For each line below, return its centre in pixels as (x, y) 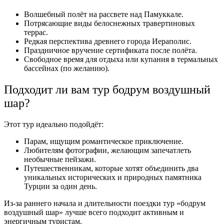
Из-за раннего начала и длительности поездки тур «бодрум (105, 203)
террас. (36, 32)
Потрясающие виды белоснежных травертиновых (109, 23)
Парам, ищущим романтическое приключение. (104, 141)
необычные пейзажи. (60, 159)
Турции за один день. (60, 186)
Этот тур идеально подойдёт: (54, 124)
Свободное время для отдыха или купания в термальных (121, 59)
